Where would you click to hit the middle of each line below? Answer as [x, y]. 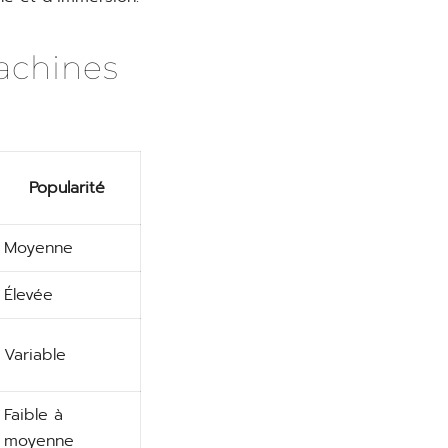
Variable [35, 355]
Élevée [28, 295]
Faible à [33, 415]
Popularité [67, 188]
